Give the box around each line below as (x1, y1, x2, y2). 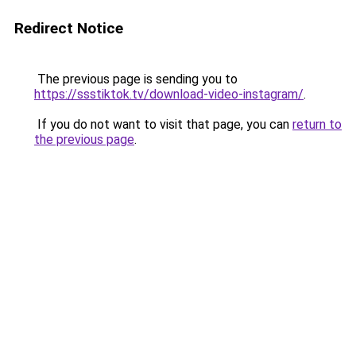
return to (292, 117, 342, 132)
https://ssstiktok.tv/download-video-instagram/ (34, 87, 304, 102)
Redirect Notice (14, 19, 123, 37)
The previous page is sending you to (34, 72, 238, 87)
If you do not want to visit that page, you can (34, 117, 292, 132)
